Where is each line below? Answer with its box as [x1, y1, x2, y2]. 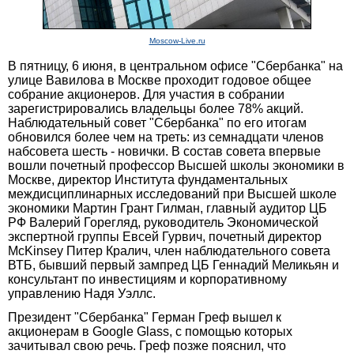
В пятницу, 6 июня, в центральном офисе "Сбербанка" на [8, 58, 343, 73]
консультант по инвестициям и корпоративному [8, 272, 287, 286]
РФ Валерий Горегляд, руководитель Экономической [8, 215, 318, 229]
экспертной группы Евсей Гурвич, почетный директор [8, 229, 322, 243]
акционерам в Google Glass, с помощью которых [8, 324, 292, 338]
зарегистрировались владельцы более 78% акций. [8, 101, 303, 115]
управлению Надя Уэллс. [8, 286, 156, 300]
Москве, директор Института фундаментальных [8, 172, 288, 186]
